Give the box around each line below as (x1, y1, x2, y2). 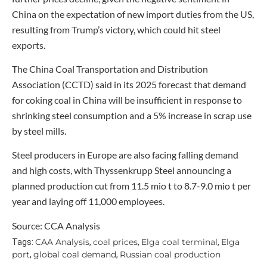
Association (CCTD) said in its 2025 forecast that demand (12, 78, 246, 90)
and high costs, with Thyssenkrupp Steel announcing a (12, 164, 231, 176)
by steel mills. (12, 125, 66, 136)
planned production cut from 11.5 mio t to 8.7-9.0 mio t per (12, 180, 251, 192)
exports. (12, 39, 45, 51)
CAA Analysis (35, 237, 89, 248)
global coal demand (33, 249, 116, 260)
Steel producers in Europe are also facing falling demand (12, 149, 238, 161)
